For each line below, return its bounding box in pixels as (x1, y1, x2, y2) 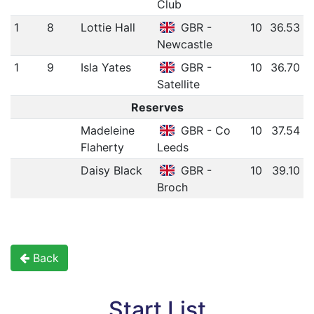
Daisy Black (80, 163, 142, 178)
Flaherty (80, 140, 124, 155)
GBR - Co (177, 123, 231, 138)
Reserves (130, 100, 184, 115)
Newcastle (156, 37, 212, 52)
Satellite (156, 77, 200, 92)
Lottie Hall (80, 20, 135, 35)
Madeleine (80, 123, 135, 138)
